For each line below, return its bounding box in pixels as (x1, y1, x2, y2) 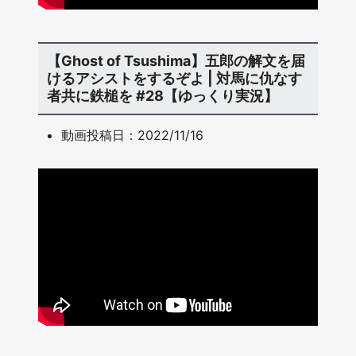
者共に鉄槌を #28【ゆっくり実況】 (46, 87, 278, 104)
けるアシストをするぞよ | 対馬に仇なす (46, 69, 302, 87)
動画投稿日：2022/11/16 (61, 126, 204, 143)
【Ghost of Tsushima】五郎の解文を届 (46, 52, 305, 69)
